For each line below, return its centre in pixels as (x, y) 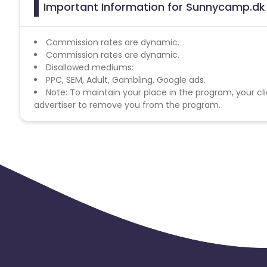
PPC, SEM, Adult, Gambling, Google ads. (126, 80)
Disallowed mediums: (90, 67)
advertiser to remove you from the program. (127, 105)
